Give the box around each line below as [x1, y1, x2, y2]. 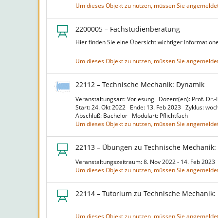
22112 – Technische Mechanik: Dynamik [75, 80, 204, 89]
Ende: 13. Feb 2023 [130, 103, 184, 111]
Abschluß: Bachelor [75, 111, 130, 120]
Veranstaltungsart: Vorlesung [75, 95, 157, 103]
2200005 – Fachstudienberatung [75, 24, 180, 34]
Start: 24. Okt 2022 [75, 103, 128, 111]
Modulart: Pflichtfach [132, 111, 191, 120]
